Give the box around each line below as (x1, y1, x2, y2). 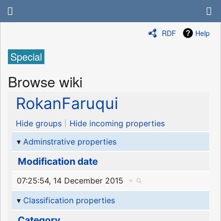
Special (10, 49, 42, 64)
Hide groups (16, 118, 62, 129)
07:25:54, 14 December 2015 (16, 176, 128, 186)
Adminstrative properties (23, 136, 116, 147)
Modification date (17, 155, 98, 168)
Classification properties (23, 195, 115, 205)
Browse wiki (8, 71, 82, 91)
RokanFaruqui (16, 94, 118, 113)
